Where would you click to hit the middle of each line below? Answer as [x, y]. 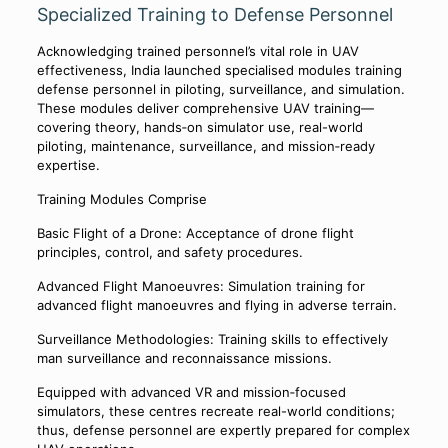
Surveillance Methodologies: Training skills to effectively [212, 339]
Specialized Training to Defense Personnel [214, 15]
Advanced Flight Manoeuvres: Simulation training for [200, 286]
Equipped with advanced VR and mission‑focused [191, 392]
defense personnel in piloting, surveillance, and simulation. [220, 89]
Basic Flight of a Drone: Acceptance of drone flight [195, 233]
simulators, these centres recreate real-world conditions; [215, 411]
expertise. [68, 165]
